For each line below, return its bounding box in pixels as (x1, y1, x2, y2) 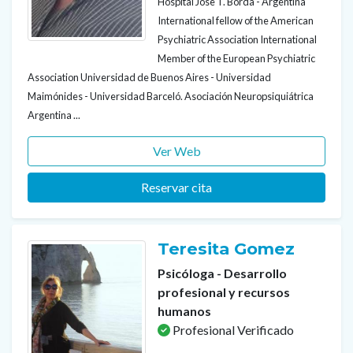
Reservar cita (141, 180, 212, 195)
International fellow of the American (158, 14, 314, 28)
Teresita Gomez (158, 239, 299, 259)
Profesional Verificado (170, 322, 294, 338)
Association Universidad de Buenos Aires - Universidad (28, 71, 271, 84)
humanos (158, 303, 211, 319)
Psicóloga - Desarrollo (158, 266, 287, 281)
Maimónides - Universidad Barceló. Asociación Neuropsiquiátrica (28, 90, 314, 103)
